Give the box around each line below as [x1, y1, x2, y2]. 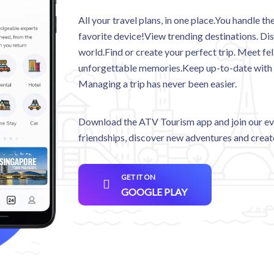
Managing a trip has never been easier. [78, 77, 237, 89]
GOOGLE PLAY [121, 185, 188, 198]
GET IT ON [121, 172, 156, 182]
